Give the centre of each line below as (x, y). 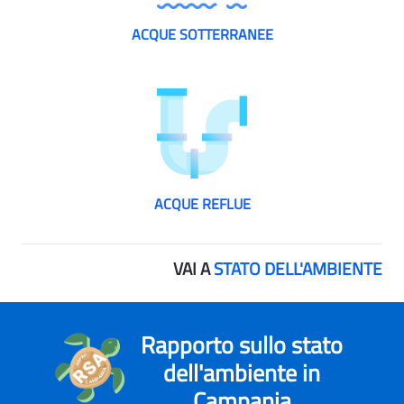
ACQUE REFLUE (202, 203)
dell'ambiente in (242, 373)
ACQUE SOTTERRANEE (202, 34)
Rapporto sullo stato (242, 345)
